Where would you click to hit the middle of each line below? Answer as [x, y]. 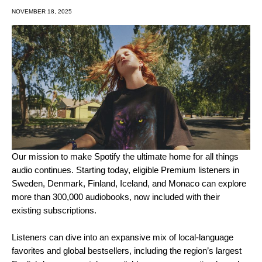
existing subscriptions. [54, 210]
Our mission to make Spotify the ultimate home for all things [125, 156]
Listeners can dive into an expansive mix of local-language [123, 237]
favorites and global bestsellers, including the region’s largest [127, 250]
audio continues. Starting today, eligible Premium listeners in [125, 170]
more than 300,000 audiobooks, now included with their [116, 196]
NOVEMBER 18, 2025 [42, 12]
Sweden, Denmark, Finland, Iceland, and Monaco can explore [129, 183]
